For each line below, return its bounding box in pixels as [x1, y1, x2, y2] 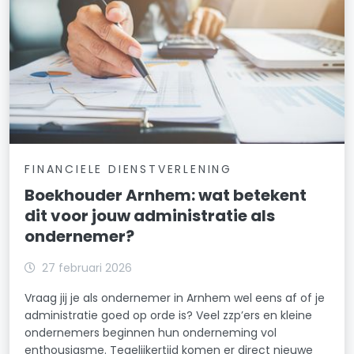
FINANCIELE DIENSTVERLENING [24, 160, 232, 177]
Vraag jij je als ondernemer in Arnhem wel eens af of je [24, 289, 326, 306]
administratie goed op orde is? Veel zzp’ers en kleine [24, 307, 313, 323]
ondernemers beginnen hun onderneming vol [24, 324, 277, 341]
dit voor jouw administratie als [24, 204, 276, 227]
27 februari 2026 [42, 259, 133, 276]
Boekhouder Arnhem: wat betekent [24, 183, 307, 206]
